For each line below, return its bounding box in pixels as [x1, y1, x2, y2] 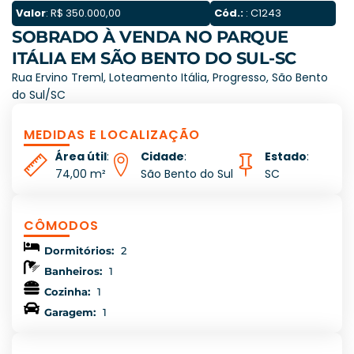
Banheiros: [44, 265, 102, 278]
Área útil [55, 149, 107, 165]
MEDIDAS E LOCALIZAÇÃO [24, 126, 200, 145]
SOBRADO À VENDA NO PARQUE [12, 27, 288, 47]
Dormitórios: [44, 244, 114, 258]
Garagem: [44, 306, 96, 319]
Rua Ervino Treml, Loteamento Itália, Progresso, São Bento [12, 70, 328, 86]
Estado [265, 149, 307, 165]
